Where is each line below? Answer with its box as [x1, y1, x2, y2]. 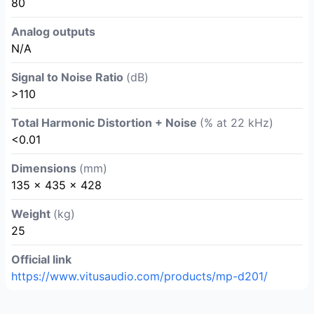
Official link [11, 252, 71, 266]
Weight [11, 207, 53, 221]
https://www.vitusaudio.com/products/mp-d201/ [11, 269, 268, 283]
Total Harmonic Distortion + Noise [11, 116, 200, 130]
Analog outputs [11, 25, 95, 39]
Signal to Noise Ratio [11, 70, 126, 84]
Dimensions [11, 161, 79, 175]
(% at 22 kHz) [200, 116, 273, 130]
